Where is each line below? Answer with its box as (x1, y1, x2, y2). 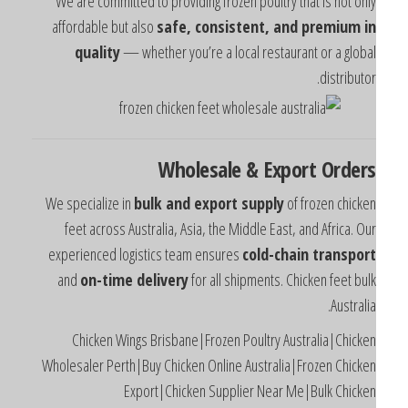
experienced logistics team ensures (81, 242, 275, 265)
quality (107, 40, 153, 63)
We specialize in (78, 191, 167, 214)
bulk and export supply (167, 191, 317, 214)
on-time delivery (113, 268, 221, 291)
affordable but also (85, 15, 189, 37)
